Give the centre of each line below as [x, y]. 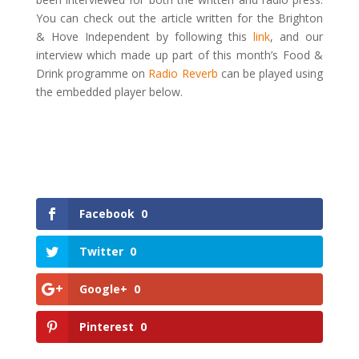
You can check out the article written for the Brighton [179, 18]
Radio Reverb [185, 73]
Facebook [107, 214]
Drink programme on [92, 73]
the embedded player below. [109, 92]
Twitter [101, 252]
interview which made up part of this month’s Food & [179, 55]
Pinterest [106, 327]
